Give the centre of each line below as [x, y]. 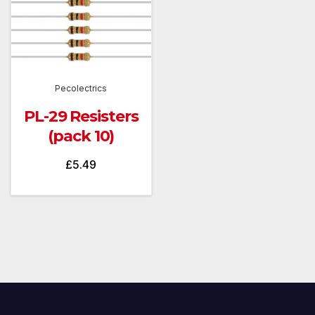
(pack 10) [81, 136]
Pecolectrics [81, 88]
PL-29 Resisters [81, 116]
